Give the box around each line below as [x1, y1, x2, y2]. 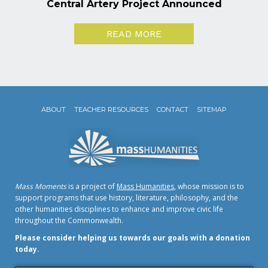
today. [15, 244, 39, 255]
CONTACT [157, 105, 188, 114]
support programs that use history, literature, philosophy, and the [15, 193, 238, 203]
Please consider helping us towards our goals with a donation [15, 233, 250, 243]
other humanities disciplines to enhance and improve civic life [15, 204, 223, 215]
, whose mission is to [174, 181, 244, 192]
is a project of [66, 181, 117, 192]
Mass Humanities [117, 181, 174, 192]
